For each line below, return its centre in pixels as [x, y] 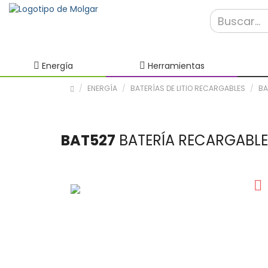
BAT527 [88, 140]
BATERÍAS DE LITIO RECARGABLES [188, 88]
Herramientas [175, 66]
